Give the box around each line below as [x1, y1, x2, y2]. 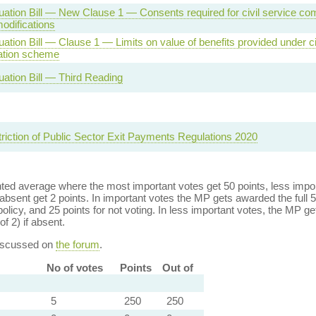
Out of [162, 262, 193, 274]
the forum [55, 238, 99, 250]
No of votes [46, 262, 103, 274]
